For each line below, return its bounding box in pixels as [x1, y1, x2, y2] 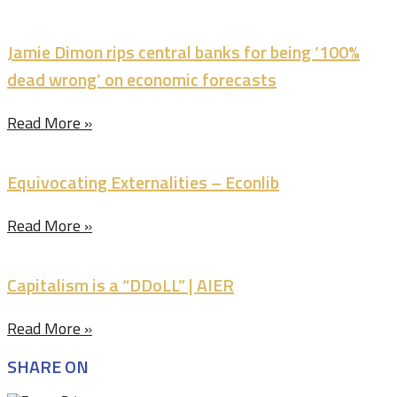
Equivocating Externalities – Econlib [7, 168, 279, 196]
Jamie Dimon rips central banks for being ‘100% [7, 38, 360, 66]
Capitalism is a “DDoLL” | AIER [7, 271, 234, 299]
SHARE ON [7, 353, 89, 380]
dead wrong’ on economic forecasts [7, 66, 276, 93]
